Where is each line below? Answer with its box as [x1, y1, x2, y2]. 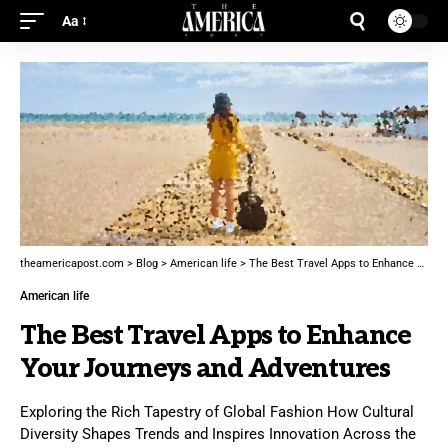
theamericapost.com [20, 256, 124, 270]
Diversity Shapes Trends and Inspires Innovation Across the [20, 424, 416, 443]
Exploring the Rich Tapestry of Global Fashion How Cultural [20, 402, 414, 421]
